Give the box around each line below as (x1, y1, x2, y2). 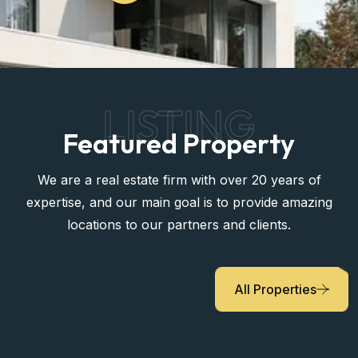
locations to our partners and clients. (67, 216, 291, 233)
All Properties (234, 280, 316, 297)
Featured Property (63, 125, 295, 161)
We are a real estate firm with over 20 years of (37, 171, 321, 188)
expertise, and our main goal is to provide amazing (26, 193, 332, 210)
